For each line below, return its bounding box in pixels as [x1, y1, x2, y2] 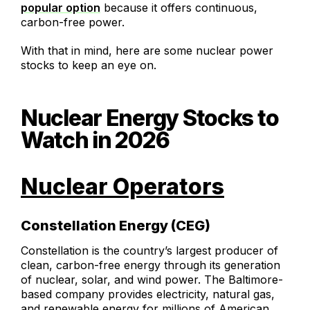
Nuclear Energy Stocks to [21, 104, 279, 132]
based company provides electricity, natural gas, [21, 287, 275, 302]
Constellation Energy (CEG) [21, 217, 210, 235]
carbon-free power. [21, 15, 125, 30]
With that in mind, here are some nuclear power [21, 44, 273, 58]
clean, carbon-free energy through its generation [21, 258, 280, 273]
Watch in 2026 [21, 127, 170, 154]
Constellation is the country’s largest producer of [21, 244, 278, 258]
